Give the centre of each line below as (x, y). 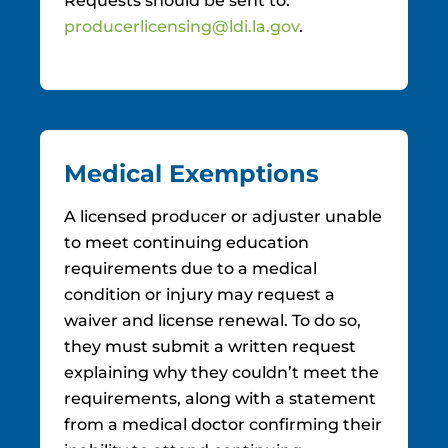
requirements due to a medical (190, 268)
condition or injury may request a (199, 294)
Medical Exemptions (191, 173)
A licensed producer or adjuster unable (223, 216)
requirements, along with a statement (220, 398)
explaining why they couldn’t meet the (221, 372)
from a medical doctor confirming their (223, 424)
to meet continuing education (186, 242)
